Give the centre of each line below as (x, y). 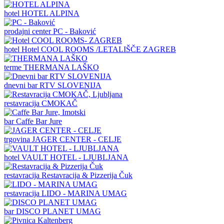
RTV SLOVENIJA (70, 85)
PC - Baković (74, 31)
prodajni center (28, 31)
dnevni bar (22, 85)
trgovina (18, 139)
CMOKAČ (59, 103)
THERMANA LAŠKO (61, 67)
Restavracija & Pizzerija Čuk (87, 175)
